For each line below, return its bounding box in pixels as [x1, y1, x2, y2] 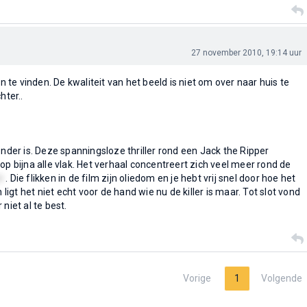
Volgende [260, 273, 302, 284]
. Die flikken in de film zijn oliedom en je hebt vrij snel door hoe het [5, 173, 296, 184]
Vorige [182, 273, 211, 284]
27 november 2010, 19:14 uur [191, 48, 302, 58]
